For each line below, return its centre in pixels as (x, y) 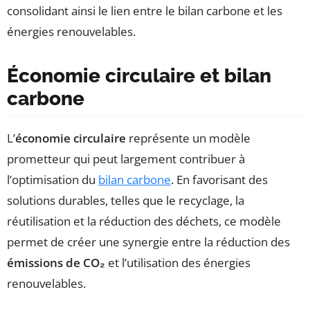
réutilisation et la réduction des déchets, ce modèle (144, 221)
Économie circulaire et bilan (139, 75)
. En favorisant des (219, 179)
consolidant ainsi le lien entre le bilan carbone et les (145, 10)
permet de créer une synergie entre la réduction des (148, 241)
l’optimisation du (53, 179)
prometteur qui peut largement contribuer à (126, 158)
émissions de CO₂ (56, 262)
